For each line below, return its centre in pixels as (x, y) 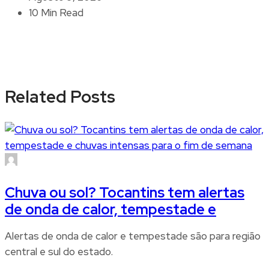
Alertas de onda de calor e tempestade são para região (133, 236)
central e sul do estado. (59, 251)
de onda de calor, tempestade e (110, 209)
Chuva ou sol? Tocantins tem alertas (125, 192)
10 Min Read (56, 13)
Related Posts (60, 97)
